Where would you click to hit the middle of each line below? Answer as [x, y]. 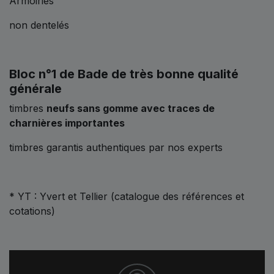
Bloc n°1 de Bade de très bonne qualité [124, 74]
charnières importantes [67, 123]
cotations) [32, 211]
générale [35, 88]
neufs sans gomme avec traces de [131, 108]
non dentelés [39, 25]
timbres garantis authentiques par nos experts [116, 147]
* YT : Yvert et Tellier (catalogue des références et [127, 196]
